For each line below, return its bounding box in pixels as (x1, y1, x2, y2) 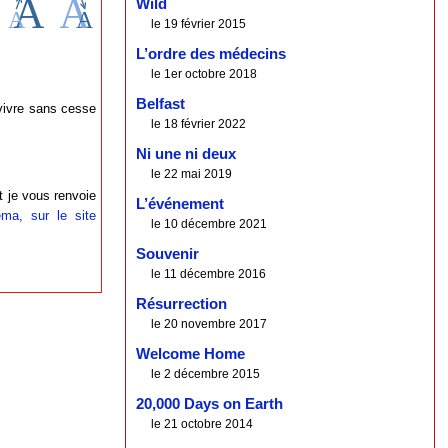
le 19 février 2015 (151, 17, 247, 32)
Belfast (136, 96, 186, 113)
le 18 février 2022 (151, 117, 247, 132)
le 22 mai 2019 (151, 167, 233, 182)
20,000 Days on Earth (136, 396, 284, 413)
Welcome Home (136, 346, 246, 363)
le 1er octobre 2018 (151, 67, 258, 82)
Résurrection (136, 296, 228, 313)
